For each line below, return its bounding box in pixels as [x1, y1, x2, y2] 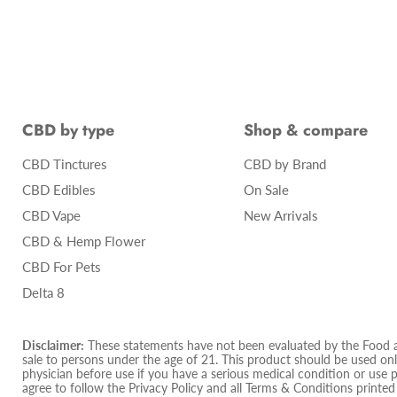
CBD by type [22, 119, 114, 142]
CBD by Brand [243, 156, 326, 172]
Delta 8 [22, 284, 65, 300]
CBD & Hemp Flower [22, 233, 145, 249]
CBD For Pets [22, 259, 101, 275]
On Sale [243, 182, 289, 198]
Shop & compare [243, 119, 368, 142]
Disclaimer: [22, 338, 84, 353]
